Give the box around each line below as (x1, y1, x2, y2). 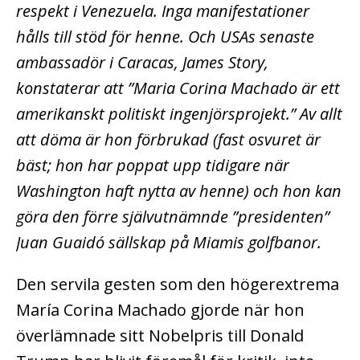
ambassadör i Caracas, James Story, (16, 51, 268, 73)
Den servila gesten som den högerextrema (16, 272, 339, 295)
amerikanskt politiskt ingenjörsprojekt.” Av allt (16, 102, 342, 125)
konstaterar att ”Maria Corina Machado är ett (16, 76, 340, 99)
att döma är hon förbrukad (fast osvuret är (16, 128, 321, 150)
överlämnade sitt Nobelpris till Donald (16, 324, 304, 346)
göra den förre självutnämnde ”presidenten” (16, 205, 329, 227)
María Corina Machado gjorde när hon (16, 298, 305, 321)
